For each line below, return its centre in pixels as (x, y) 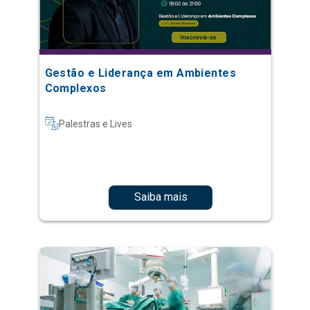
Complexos (75, 88)
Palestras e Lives (95, 124)
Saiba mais (161, 197)
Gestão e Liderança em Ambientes (140, 73)
